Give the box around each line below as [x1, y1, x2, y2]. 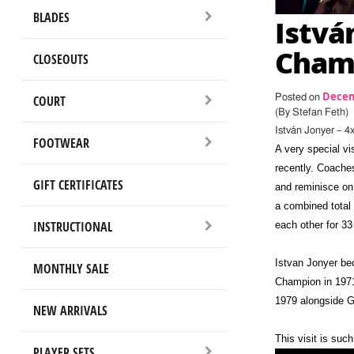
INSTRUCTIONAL [32, 217, 112, 235]
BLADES [32, 8, 70, 26]
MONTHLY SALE [32, 259, 109, 277]
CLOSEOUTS [32, 50, 88, 68]
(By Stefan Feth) [274, 107, 348, 118]
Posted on [274, 92, 322, 103]
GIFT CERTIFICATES [32, 175, 123, 194]
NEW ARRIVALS [32, 301, 107, 319]
